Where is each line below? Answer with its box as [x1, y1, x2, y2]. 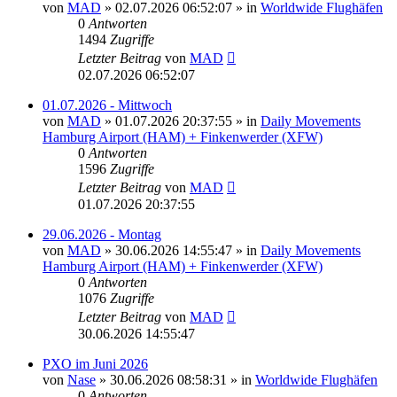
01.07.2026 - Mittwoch [43, 97, 172, 113]
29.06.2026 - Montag [43, 226, 161, 242]
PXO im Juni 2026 [43, 355, 148, 371]
